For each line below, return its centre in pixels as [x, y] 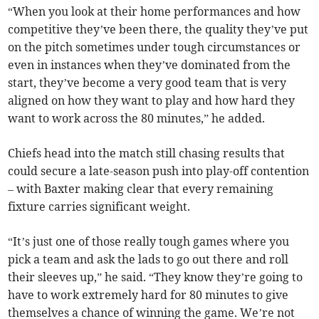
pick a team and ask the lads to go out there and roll [148, 260]
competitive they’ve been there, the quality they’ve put [158, 30]
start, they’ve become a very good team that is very [147, 83]
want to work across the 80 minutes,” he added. [137, 119]
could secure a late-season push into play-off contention [159, 171]
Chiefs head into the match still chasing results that [147, 153]
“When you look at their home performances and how [155, 12]
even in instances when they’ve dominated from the [150, 65]
